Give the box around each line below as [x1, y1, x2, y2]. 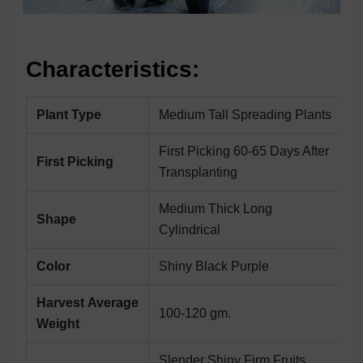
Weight [36, 316, 79, 331]
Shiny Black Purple [159, 258, 269, 273]
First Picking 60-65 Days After [159, 143, 329, 158]
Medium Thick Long [159, 201, 272, 216]
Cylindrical [159, 222, 220, 237]
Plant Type [36, 107, 101, 122]
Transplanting [159, 164, 237, 179]
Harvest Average [36, 295, 139, 310]
